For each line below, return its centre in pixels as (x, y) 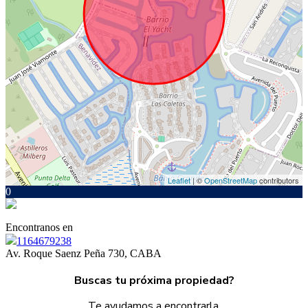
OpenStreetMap (231, 180)
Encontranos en (39, 228)
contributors (278, 180)
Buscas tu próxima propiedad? (154, 280)
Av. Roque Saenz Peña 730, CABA (84, 254)
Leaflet (179, 180)
